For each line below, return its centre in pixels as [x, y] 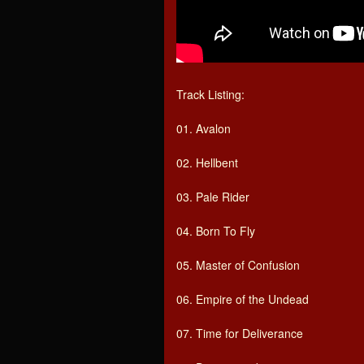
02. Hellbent [207, 162]
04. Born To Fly [216, 231]
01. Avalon [204, 128]
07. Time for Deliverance [240, 333]
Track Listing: [210, 94]
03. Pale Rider [213, 197]
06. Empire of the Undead [243, 299]
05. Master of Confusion [238, 265]
